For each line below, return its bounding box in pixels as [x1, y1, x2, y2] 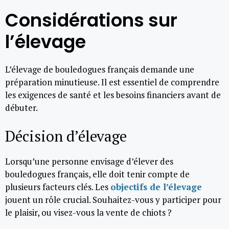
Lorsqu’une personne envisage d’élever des [5, 155, 173, 167]
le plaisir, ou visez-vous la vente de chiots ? [5, 206, 172, 218]
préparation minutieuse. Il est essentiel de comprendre [5, 76, 219, 88]
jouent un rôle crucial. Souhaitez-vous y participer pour [5, 193, 221, 205]
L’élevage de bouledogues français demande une [5, 63, 194, 75]
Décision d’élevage [5, 126, 127, 146]
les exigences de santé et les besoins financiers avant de [5, 89, 221, 101]
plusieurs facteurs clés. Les [5, 180, 110, 193]
